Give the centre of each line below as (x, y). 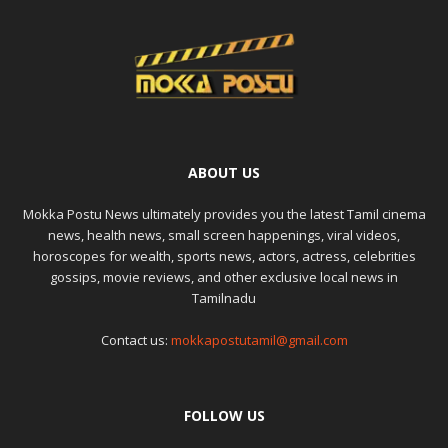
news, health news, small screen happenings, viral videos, (224, 234)
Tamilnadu (224, 297)
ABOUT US (224, 172)
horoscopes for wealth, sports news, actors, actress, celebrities (224, 255)
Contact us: (135, 339)
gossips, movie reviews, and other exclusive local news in (224, 276)
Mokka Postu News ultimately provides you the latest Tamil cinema (224, 213)
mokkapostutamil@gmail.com (259, 339)
